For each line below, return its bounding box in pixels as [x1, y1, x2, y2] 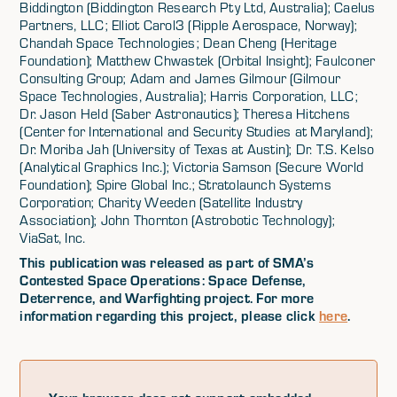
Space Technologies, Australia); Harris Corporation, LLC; [19, 87, 358, 105]
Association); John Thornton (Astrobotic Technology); [19, 211, 335, 229]
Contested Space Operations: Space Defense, [19, 270, 307, 289]
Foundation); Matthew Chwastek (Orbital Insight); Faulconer [19, 51, 376, 69]
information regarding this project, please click [19, 306, 320, 324]
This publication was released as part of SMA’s [19, 253, 315, 271]
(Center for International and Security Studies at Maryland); [19, 122, 373, 140]
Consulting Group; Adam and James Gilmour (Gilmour [19, 69, 341, 87]
